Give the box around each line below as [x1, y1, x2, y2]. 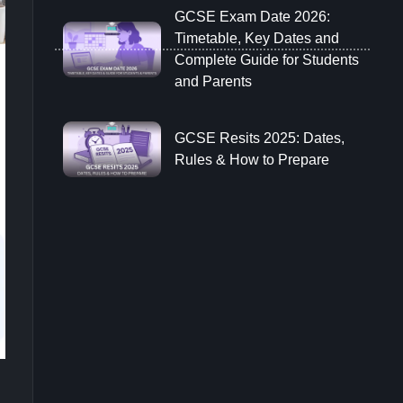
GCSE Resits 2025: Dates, [174, 130, 345, 147]
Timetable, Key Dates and [174, 31, 339, 46]
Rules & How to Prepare [174, 152, 329, 168]
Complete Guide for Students [174, 52, 359, 67]
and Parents [174, 74, 252, 89]
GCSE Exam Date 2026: [174, 9, 330, 24]
